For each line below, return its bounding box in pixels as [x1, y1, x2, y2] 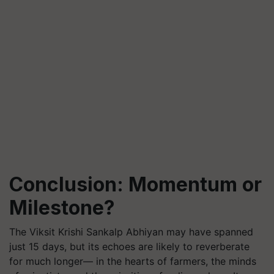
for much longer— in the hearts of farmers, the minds [9, 255, 256, 267]
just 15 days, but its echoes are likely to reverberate [9, 240, 250, 253]
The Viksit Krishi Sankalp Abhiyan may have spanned [9, 226, 253, 238]
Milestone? [9, 196, 115, 220]
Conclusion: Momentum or [9, 172, 262, 196]
